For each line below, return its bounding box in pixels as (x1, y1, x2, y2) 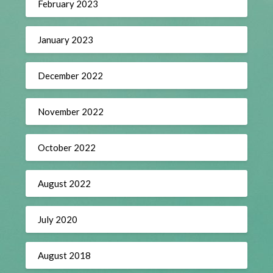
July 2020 (38, 213, 78, 225)
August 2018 (38, 249, 91, 261)
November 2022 (38, 105, 104, 117)
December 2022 (38, 69, 104, 81)
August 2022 (38, 177, 91, 189)
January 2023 (38, 34, 94, 45)
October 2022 (38, 141, 96, 153)
